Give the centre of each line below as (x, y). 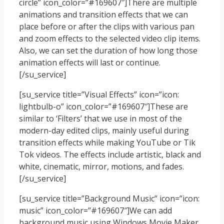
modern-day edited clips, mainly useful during (104, 131)
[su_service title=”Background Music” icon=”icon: (109, 199)
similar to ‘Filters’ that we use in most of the (100, 119)
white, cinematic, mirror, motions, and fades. (101, 167)
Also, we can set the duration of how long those (108, 51)
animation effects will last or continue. (90, 63)
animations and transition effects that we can (103, 15)
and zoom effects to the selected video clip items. (110, 39)
